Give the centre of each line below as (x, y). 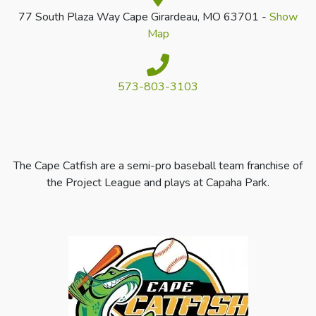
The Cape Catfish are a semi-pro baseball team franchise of (158, 166)
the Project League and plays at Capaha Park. (158, 183)
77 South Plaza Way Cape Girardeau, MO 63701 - (144, 17)
